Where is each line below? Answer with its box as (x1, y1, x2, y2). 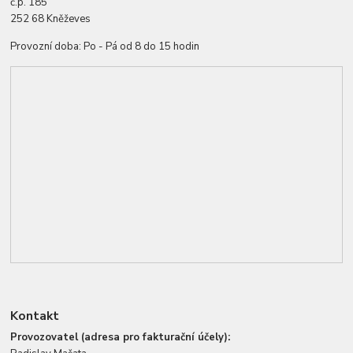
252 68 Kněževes (10, 11, 91, 26)
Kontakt (10, 307, 60, 324)
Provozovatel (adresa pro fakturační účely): (10, 329, 231, 344)
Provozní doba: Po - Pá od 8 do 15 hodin (10, 39, 200, 54)
